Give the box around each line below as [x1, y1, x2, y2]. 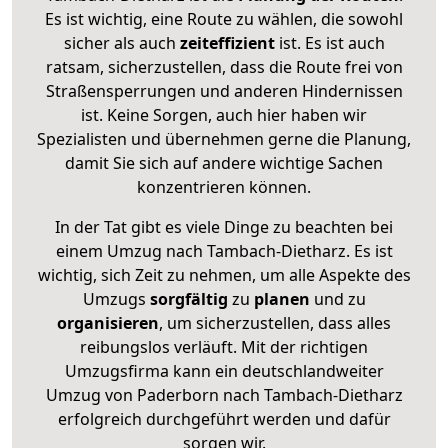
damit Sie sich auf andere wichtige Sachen [65, 151, 383, 174]
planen [253, 287, 310, 310]
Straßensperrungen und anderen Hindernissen [45, 79, 403, 102]
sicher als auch [63, 31, 180, 54]
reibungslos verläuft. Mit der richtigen [80, 335, 368, 358]
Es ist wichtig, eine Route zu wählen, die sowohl [45, 7, 403, 30]
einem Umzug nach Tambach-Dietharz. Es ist [55, 239, 393, 262]
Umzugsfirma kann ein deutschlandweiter [64, 359, 384, 382]
